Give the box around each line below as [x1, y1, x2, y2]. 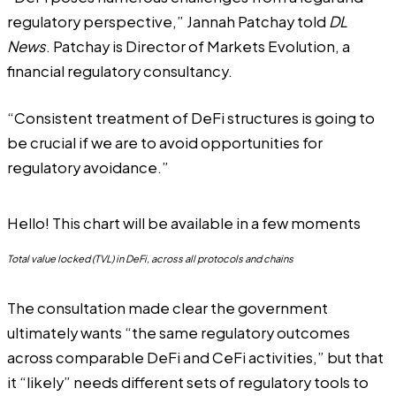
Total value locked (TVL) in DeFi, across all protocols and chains [7, 251, 293, 264]
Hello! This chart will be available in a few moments [7, 213, 361, 232]
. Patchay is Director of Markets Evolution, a [46, 37, 350, 57]
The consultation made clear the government [7, 298, 328, 317]
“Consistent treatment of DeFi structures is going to [7, 108, 375, 127]
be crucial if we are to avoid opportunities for [7, 133, 323, 152]
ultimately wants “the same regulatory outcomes [7, 323, 350, 342]
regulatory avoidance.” [7, 157, 169, 177]
